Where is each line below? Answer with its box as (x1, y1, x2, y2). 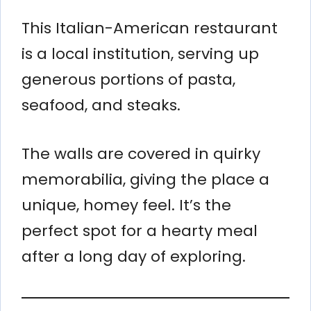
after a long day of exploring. (22, 245, 246, 267)
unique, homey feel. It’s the (22, 194, 231, 216)
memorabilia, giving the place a (22, 168, 269, 190)
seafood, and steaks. (22, 94, 180, 116)
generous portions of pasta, (22, 68, 235, 90)
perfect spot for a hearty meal (22, 219, 258, 242)
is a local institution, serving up (22, 42, 259, 65)
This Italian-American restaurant (22, 17, 278, 39)
